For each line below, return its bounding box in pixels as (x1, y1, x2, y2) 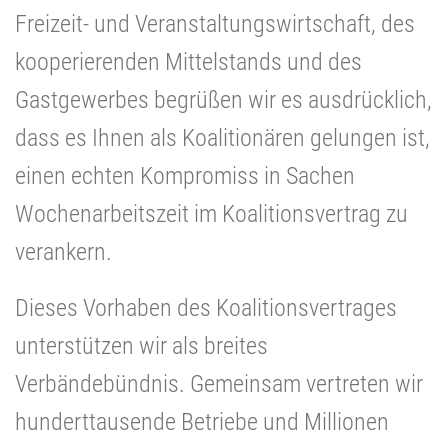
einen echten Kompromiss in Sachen (15, 161, 355, 190)
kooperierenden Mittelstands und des (15, 47, 362, 76)
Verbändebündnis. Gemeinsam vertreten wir (15, 369, 423, 398)
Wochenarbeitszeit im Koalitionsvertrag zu (15, 199, 408, 228)
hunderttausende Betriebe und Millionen (15, 407, 389, 436)
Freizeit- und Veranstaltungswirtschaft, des (15, 9, 415, 38)
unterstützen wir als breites (15, 331, 268, 360)
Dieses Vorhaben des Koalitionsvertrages (15, 293, 397, 322)
